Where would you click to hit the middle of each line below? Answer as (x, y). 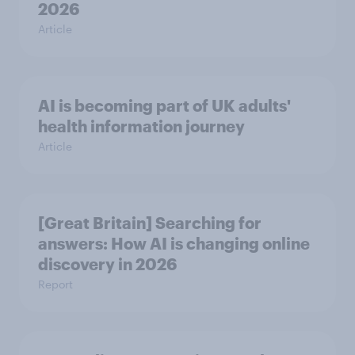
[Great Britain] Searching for (150, 223)
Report (55, 284)
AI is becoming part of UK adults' (164, 106)
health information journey (141, 126)
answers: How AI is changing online (174, 244)
